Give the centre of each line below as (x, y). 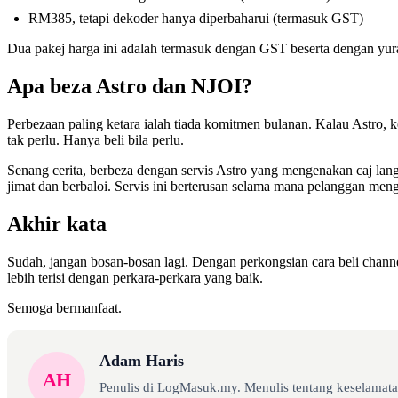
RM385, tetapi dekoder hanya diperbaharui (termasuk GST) (196, 19)
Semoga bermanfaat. (64, 307)
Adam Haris (142, 360)
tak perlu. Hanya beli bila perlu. (96, 139)
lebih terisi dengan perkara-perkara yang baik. (135, 277)
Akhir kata (57, 223)
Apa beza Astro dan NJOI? (130, 87)
